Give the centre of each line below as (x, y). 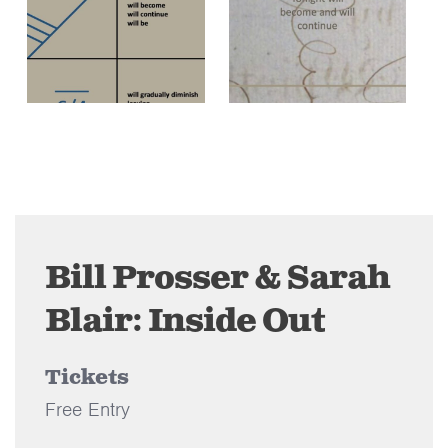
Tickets (87, 378)
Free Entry (87, 409)
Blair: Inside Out (185, 321)
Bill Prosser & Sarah (217, 278)
